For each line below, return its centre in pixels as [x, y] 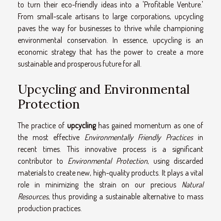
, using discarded [175, 161]
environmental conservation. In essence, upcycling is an [110, 40]
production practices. [50, 208]
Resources [33, 197]
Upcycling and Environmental [104, 90]
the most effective [51, 137]
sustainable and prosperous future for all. [80, 64]
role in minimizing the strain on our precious [100, 185]
